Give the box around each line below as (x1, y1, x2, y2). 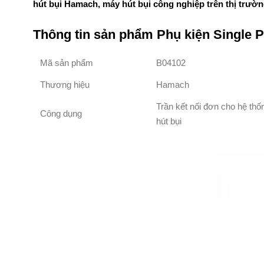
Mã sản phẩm (40, 58, 93, 68)
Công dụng (40, 108, 82, 119)
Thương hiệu (40, 80, 90, 90)
